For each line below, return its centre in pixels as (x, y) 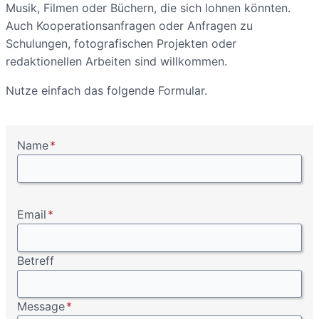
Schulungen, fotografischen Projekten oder (121, 43)
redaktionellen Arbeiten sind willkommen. (116, 61)
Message (41, 307)
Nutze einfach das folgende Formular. (106, 90)
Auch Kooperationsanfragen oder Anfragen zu (129, 26)
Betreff (36, 260)
